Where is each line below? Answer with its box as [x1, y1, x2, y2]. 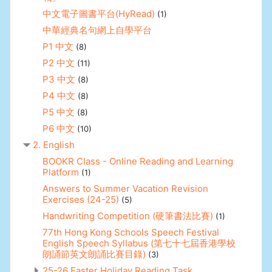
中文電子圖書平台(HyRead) [42, 7, 155, 19]
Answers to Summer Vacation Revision [42, 182, 208, 194]
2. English [33, 138, 75, 151]
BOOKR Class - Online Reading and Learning [42, 155, 233, 167]
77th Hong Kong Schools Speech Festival [42, 226, 219, 238]
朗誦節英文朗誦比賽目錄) [42, 248, 146, 260]
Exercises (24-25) [42, 193, 119, 205]
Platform [42, 166, 79, 178]
